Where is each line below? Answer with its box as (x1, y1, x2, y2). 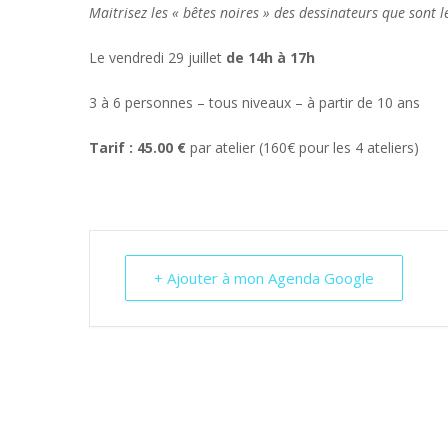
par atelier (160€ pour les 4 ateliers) (190, 138, 419, 157)
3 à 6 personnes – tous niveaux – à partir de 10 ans (89, 93, 420, 112)
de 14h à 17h (226, 48, 315, 67)
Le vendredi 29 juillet (89, 48, 226, 67)
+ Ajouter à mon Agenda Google (154, 268, 374, 288)
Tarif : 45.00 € (89, 138, 190, 157)
